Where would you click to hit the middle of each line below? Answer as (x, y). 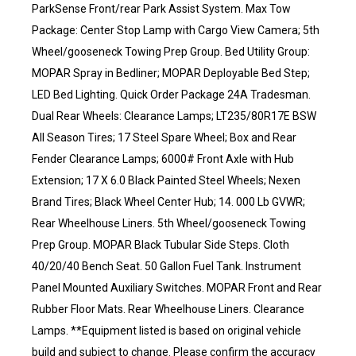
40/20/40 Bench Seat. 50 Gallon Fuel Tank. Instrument (166, 266)
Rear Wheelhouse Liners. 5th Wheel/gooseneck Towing (169, 223)
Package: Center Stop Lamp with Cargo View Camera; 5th (176, 30)
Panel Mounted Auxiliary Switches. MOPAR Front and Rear (177, 288)
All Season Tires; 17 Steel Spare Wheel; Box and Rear (164, 137)
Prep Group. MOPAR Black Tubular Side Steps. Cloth (161, 245)
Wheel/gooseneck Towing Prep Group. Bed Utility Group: (171, 52)
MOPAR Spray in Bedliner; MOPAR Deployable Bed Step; (171, 73)
